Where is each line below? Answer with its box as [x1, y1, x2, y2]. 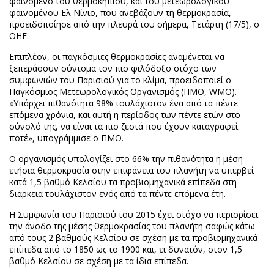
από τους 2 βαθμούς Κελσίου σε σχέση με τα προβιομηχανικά [9, 232, 257, 243]
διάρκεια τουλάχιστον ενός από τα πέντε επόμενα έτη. [9, 188, 226, 199]
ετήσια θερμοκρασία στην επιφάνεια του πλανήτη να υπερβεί [9, 165, 254, 176]
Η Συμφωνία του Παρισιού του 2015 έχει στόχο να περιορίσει [9, 209, 258, 220]
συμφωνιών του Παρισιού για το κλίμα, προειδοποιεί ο [9, 74, 231, 86]
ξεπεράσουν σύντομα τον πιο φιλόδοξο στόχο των [9, 62, 217, 74]
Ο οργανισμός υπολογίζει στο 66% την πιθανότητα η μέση [9, 153, 243, 165]
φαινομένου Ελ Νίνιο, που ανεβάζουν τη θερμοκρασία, [9, 7, 231, 18]
